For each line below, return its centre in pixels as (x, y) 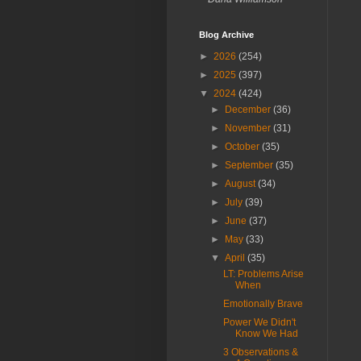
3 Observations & (260, 352)
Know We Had (266, 334)
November (249, 128)
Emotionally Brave (263, 304)
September (251, 165)
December (249, 110)
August (242, 184)
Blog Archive (226, 35)
